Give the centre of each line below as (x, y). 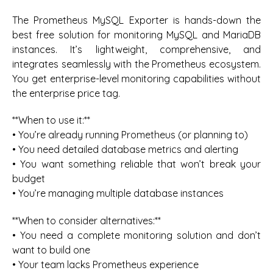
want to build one (51, 250)
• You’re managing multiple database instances (118, 193)
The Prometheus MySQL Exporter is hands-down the (136, 20)
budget (29, 179)
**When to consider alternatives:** (87, 220)
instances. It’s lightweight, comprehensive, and (136, 49)
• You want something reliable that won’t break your (136, 164)
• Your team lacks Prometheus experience (105, 264)
